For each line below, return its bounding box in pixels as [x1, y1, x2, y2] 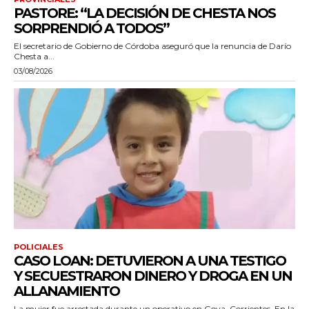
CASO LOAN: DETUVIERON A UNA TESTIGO [14, 252, 286, 269]
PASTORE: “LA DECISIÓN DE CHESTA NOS [14, 5, 275, 21]
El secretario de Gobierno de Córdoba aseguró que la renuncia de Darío [14, 41, 291, 51]
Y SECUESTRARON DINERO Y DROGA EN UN [14, 268, 292, 284]
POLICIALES [14, 242, 63, 252]
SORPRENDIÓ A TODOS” [14, 20, 169, 37]
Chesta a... [14, 51, 54, 61]
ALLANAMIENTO [14, 283, 119, 299]
